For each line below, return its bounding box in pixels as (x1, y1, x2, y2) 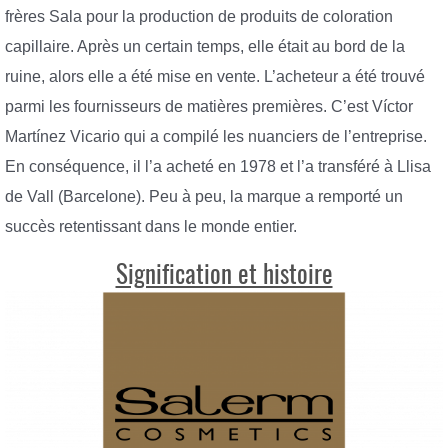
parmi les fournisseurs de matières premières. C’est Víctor (5, 98, 413, 116)
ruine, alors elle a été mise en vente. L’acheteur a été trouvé (5, 68, 425, 86)
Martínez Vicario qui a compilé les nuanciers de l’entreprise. (5, 128, 427, 146)
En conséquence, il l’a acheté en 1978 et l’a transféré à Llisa (5, 158, 431, 176)
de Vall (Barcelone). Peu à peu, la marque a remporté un (5, 188, 403, 206)
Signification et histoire (115, 256, 333, 291)
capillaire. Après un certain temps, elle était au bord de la (5, 38, 405, 56)
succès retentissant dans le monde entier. (5, 218, 297, 236)
